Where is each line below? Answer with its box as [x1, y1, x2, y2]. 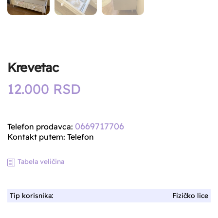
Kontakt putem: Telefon [7, 132, 94, 142]
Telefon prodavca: [7, 122, 75, 132]
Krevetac [7, 59, 58, 76]
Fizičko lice [172, 191, 208, 200]
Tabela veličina [18, 157, 64, 166]
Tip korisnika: [10, 191, 53, 200]
